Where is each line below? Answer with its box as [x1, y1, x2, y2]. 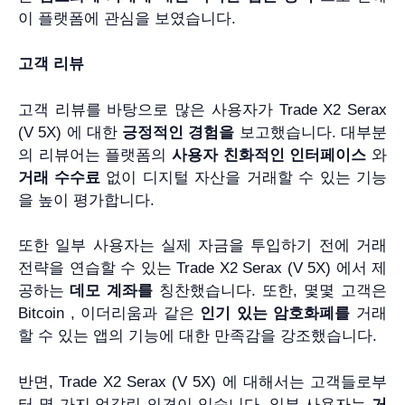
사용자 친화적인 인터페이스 [172, 146, 366, 164]
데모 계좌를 [70, 282, 153, 300]
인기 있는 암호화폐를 [200, 305, 350, 323]
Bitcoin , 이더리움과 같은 [18, 305, 200, 323]
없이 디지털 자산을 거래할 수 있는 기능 [100, 168, 387, 186]
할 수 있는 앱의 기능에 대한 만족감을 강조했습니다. [18, 327, 377, 345]
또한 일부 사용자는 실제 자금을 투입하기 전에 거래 [18, 237, 387, 255]
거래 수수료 [18, 168, 100, 186]
